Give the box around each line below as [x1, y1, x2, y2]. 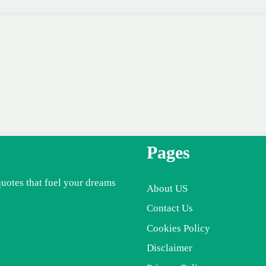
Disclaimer [147, 242, 192, 254]
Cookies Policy [147, 222, 210, 234]
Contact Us [147, 202, 193, 214]
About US [147, 182, 188, 194]
